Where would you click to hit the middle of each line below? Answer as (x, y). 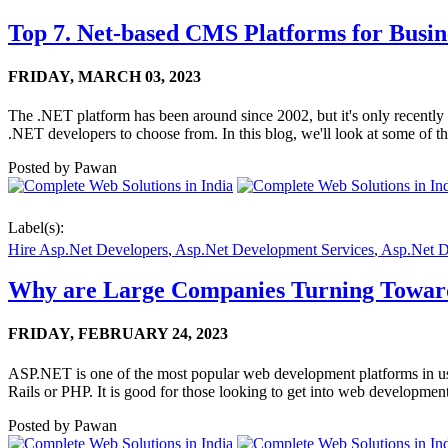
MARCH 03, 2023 (139, 76)
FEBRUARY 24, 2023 (153, 334)
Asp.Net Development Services (273, 250)
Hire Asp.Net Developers (88, 250)
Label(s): (36, 228)
